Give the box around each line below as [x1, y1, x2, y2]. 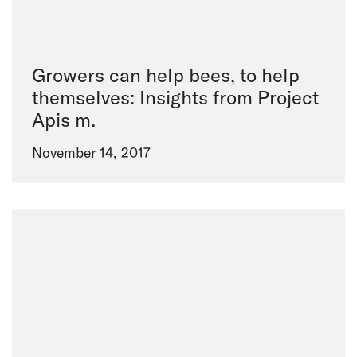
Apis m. [32, 107, 96, 131]
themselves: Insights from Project [32, 84, 319, 109]
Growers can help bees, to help [32, 62, 300, 87]
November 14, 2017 [32, 143, 151, 162]
